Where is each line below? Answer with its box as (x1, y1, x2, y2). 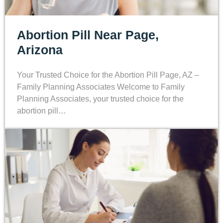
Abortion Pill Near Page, (17, 27, 159, 42)
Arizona (17, 42, 63, 57)
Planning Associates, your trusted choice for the (17, 94, 184, 103)
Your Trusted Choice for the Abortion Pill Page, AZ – (17, 70, 199, 79)
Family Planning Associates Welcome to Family (17, 82, 185, 91)
